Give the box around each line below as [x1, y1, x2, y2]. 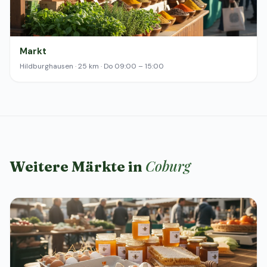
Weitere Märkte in [10, 158, 145, 175]
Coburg [145, 156, 191, 175]
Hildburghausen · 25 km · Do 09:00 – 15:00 [20, 61, 164, 71]
